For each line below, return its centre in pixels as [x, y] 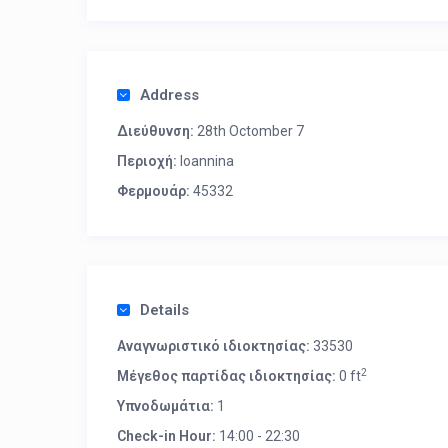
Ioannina [207, 161]
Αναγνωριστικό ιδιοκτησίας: [213, 346]
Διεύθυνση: [155, 131]
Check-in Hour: [166, 436]
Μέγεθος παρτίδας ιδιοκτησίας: [226, 376]
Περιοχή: [147, 161]
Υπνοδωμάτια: [165, 406]
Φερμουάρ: [153, 191]
